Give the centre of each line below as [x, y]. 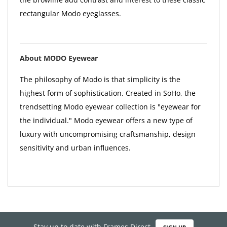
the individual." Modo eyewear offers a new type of [106, 120]
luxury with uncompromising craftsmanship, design [107, 134]
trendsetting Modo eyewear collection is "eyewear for [110, 106]
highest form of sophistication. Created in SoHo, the [107, 93]
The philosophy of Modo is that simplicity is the [100, 79]
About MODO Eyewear [59, 58]
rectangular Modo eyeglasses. [70, 14]
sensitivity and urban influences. [75, 147]
